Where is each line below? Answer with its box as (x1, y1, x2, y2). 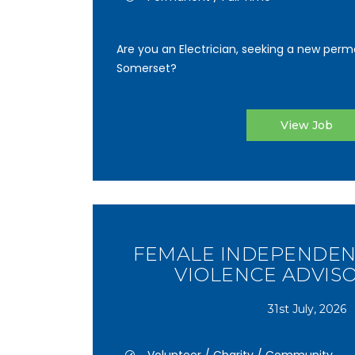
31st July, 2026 (267, 301, 346, 316)
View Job (281, 118, 333, 132)
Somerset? (116, 60, 177, 76)
